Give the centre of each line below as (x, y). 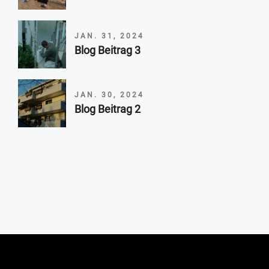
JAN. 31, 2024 (109, 36)
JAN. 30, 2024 (109, 95)
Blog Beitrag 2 (107, 109)
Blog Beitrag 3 (107, 50)
